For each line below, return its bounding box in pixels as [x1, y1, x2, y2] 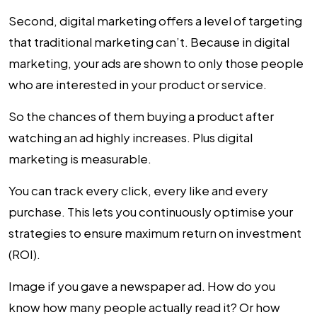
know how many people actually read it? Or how [8, 299, 280, 315]
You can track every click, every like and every [8, 183, 268, 198]
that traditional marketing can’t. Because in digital [8, 34, 289, 50]
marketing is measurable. [8, 151, 151, 166]
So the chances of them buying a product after [8, 108, 274, 124]
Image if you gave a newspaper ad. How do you [8, 278, 275, 294]
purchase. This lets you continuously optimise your [8, 204, 293, 219]
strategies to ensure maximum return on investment [8, 225, 301, 241]
